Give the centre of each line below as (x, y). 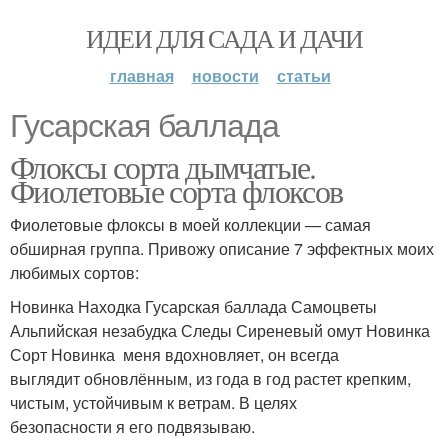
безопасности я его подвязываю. (132, 426)
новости (225, 75)
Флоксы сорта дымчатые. (163, 166)
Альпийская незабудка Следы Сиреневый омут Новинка (220, 330)
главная (141, 75)
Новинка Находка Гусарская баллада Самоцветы (193, 306)
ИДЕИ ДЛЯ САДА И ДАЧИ (224, 38)
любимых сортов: (74, 272)
